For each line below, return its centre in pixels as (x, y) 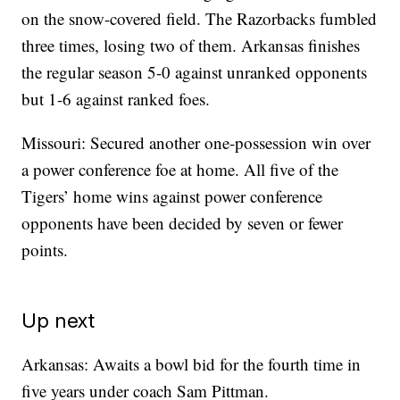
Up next (58, 321)
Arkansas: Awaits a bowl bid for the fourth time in (192, 364)
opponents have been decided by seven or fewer (183, 223)
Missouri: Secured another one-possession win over (196, 143)
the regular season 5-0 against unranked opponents (195, 72)
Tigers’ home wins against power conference (172, 196)
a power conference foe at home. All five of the (180, 170)
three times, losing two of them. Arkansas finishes (191, 46)
